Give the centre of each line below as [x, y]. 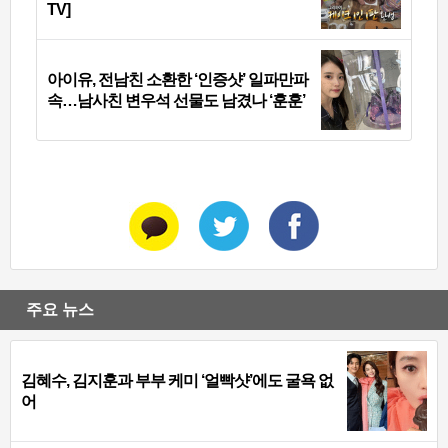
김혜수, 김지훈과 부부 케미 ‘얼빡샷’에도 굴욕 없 [177, 381]
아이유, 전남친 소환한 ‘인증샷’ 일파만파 [177, 80]
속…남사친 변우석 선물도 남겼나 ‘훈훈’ [176, 101]
